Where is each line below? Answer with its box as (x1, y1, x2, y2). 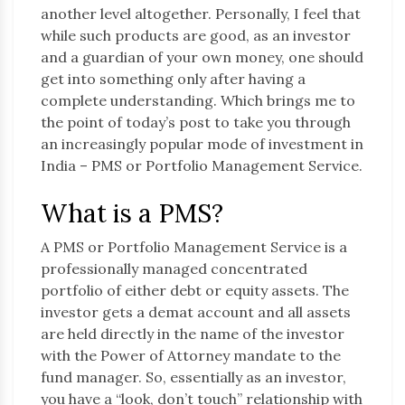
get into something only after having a (41, 70, 306, 89)
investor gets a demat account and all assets (41, 303, 351, 322)
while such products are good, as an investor (41, 26, 351, 45)
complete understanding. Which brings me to (41, 91, 355, 110)
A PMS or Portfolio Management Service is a (41, 238, 347, 257)
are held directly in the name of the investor (41, 325, 344, 344)
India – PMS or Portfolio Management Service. (41, 156, 363, 175)
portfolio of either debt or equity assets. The (41, 281, 349, 300)
